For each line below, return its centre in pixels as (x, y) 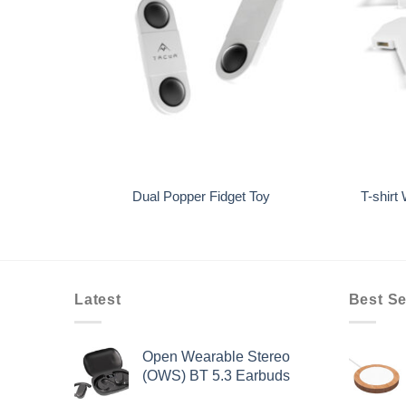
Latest (98, 300)
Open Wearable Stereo (216, 357)
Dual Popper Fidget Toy (201, 196)
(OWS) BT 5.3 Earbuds (216, 376)
